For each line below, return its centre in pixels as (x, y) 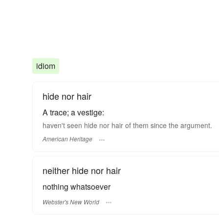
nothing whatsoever (77, 187)
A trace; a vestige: (73, 112)
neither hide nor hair (82, 170)
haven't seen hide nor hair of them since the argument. (127, 125)
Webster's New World (71, 201)
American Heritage (67, 139)
